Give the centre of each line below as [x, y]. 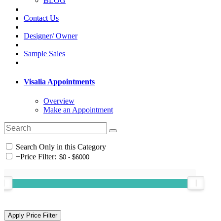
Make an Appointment [78, 110]
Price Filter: [38, 157]
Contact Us [41, 18]
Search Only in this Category [60, 147]
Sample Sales [44, 53]
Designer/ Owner [51, 36]
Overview [59, 101]
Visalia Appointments [59, 81]
